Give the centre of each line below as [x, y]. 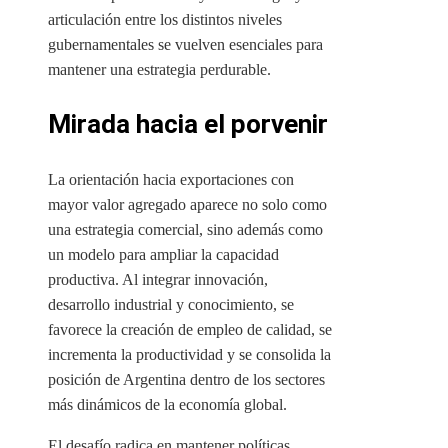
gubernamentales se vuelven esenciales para [185, 45]
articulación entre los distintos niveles [165, 20]
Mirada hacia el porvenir [188, 124]
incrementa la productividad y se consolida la [189, 355]
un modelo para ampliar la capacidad [163, 255]
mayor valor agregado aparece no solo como [187, 205]
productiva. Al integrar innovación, [158, 280]
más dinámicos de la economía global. [167, 405]
